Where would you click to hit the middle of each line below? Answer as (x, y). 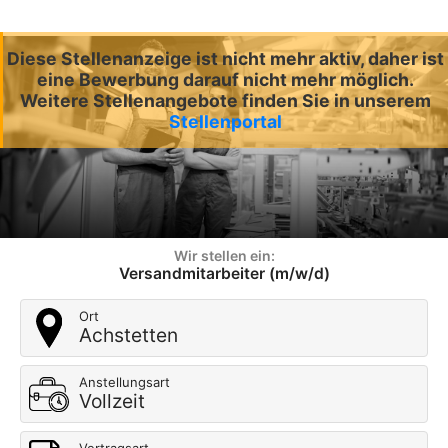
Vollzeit (112, 401)
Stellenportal (225, 121)
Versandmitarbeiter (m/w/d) (224, 274)
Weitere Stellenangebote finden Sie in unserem (225, 100)
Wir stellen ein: (224, 256)
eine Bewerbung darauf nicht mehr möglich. (225, 79)
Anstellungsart (124, 382)
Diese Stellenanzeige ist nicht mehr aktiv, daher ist (225, 58)
